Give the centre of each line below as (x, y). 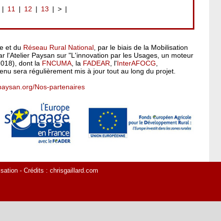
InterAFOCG (136, 63)
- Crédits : (34, 170)
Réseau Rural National (58, 48)
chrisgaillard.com (74, 170)
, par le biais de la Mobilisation (141, 48)
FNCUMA (57, 63)
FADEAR (96, 63)
